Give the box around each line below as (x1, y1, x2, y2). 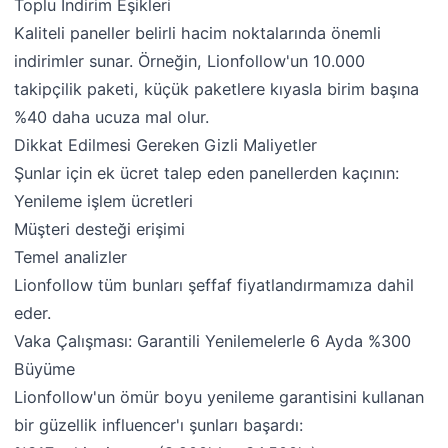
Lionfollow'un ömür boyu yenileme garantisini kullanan (14, 386, 425, 407)
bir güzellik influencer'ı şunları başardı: (14, 414, 304, 435)
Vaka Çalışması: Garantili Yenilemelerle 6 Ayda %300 (14, 330, 412, 351)
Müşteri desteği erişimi (14, 218, 186, 239)
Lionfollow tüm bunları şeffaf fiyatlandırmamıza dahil (14, 274, 415, 295)
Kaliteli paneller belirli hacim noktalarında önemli (14, 22, 382, 43)
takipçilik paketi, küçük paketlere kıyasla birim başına (14, 78, 420, 99)
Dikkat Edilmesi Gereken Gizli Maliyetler (14, 134, 318, 155)
